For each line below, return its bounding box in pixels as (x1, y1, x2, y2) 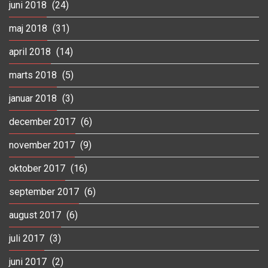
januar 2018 (9, 92, 57, 104)
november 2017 (9, 139, 75, 151)
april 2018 (9, 45, 51, 57)
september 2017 (9, 185, 79, 197)
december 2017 (9, 115, 75, 127)
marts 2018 (9, 69, 57, 81)
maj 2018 (9, 22, 47, 34)
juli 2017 (9, 232, 44, 244)
